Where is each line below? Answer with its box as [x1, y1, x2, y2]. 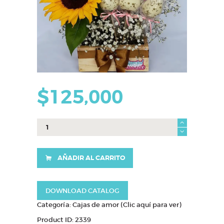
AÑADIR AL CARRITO [57, 153, 125, 162]
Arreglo [37, 119, 62, 128]
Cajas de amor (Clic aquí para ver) [72, 200, 181, 209]
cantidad [37, 138, 67, 147]
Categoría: [37, 200, 73, 209]
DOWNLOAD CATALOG [45, 186, 119, 195]
